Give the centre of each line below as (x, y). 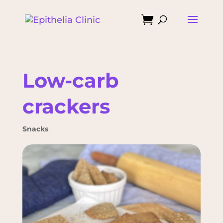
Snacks (35, 129)
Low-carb (70, 80)
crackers (66, 106)
